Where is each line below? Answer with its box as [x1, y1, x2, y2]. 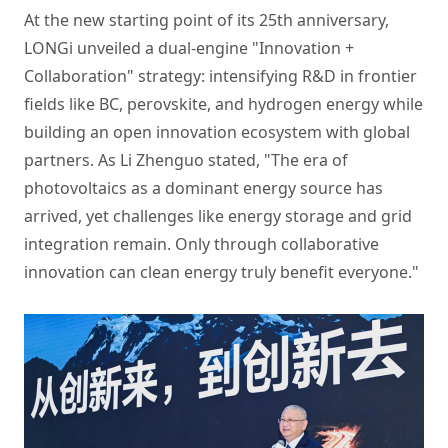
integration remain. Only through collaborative [24, 233, 379, 256]
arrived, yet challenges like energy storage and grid [24, 205, 412, 228]
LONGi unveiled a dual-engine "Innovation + [24, 37, 354, 60]
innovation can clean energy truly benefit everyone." [24, 261, 419, 284]
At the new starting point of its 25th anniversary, [24, 9, 389, 32]
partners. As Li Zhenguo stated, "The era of [24, 149, 348, 172]
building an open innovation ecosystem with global [24, 121, 410, 144]
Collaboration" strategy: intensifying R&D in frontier [24, 65, 417, 88]
